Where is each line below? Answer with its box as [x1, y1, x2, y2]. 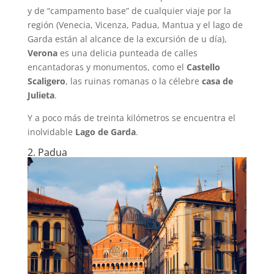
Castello [186, 61, 220, 73]
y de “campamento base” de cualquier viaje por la [27, 5, 231, 17]
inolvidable [27, 126, 75, 138]
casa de [201, 75, 233, 87]
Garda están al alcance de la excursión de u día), [27, 33, 227, 45]
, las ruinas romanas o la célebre [65, 75, 202, 87]
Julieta [27, 89, 54, 102]
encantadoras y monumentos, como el [27, 61, 187, 73]
